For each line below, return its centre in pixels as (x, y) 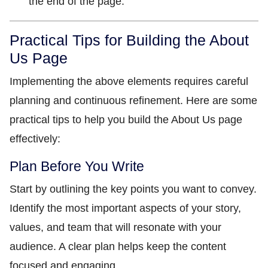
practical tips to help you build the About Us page (126, 120)
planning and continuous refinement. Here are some (133, 100)
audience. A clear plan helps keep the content (118, 246)
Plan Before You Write (77, 166)
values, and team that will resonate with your (115, 227)
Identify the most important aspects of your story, (125, 208)
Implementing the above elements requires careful (129, 81)
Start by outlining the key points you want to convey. (133, 189)
